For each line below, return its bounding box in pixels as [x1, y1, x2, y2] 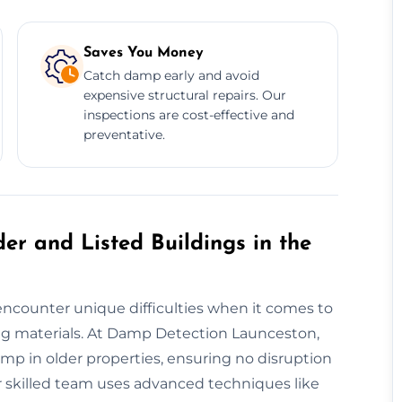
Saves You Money [83, 45, 204, 60]
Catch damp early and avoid [83, 66, 259, 83]
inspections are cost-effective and [83, 106, 294, 123]
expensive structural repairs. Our [83, 86, 286, 103]
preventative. [83, 126, 165, 143]
